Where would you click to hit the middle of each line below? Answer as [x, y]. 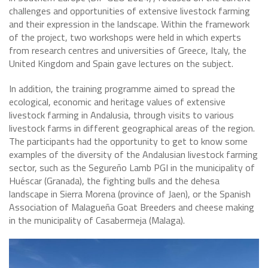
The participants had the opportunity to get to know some [128, 141]
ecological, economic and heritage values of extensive [117, 102]
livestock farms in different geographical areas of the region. [132, 128]
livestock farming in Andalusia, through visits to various [121, 115]
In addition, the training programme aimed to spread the [122, 89]
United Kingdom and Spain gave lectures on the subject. [121, 63]
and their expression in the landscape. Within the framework [129, 24]
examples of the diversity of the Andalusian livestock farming [133, 154]
